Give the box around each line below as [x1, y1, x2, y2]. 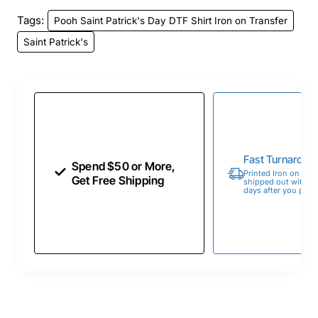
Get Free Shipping [72, 173, 165, 188]
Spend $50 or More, [72, 159, 176, 174]
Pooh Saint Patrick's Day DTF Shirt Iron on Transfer [54, 14, 287, 26]
